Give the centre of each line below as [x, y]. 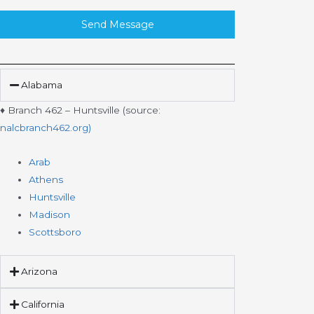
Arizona [39, 272]
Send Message [117, 24]
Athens [46, 179]
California [42, 305]
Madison [50, 214]
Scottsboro [55, 232]
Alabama [41, 84]
